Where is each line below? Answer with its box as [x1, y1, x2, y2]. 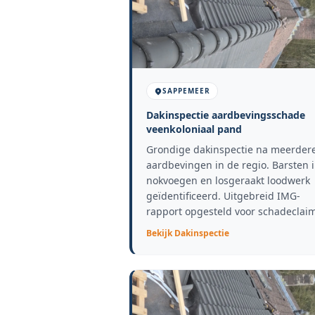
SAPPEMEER [162, 86, 210, 96]
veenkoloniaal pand [146, 122, 242, 136]
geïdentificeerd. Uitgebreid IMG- [146, 189, 300, 202]
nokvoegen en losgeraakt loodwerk [146, 174, 310, 187]
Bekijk [146, 227, 174, 239]
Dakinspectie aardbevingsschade [146, 108, 305, 122]
